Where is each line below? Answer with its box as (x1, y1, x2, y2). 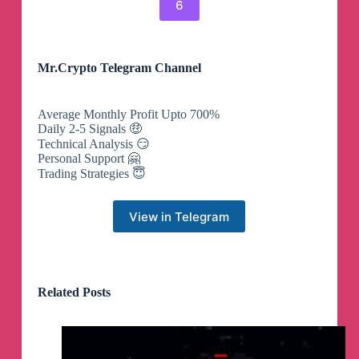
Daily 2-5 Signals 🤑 (37, 122, 142, 136)
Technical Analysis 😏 (37, 137, 150, 151)
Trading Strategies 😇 (37, 167, 146, 181)
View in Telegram (129, 208, 230, 224)
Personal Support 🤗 (37, 151, 140, 166)
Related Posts (37, 285, 111, 300)
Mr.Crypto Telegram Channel (37, 61, 201, 75)
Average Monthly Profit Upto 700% (37, 107, 220, 122)
